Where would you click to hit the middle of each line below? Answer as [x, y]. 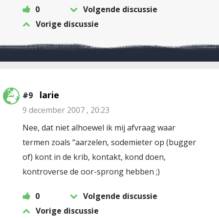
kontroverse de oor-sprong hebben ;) [91, 172]
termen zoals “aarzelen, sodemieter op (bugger [109, 142]
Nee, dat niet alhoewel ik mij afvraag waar [99, 128]
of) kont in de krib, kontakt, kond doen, [94, 157]
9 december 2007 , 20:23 [66, 110]
